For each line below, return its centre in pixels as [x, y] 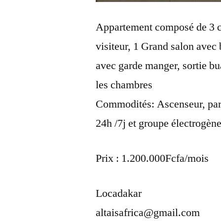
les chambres [124, 85]
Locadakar [119, 194]
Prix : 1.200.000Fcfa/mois [152, 159]
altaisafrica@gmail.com [148, 213]
